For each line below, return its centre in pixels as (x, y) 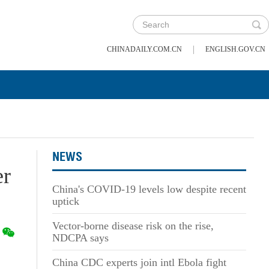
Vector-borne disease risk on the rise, (133, 226)
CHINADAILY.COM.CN (144, 49)
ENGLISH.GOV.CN (235, 49)
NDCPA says (80, 238)
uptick (65, 201)
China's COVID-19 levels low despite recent (149, 189)
